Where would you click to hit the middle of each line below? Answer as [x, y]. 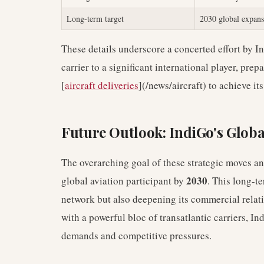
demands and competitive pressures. [136, 235]
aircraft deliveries [102, 85]
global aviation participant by [124, 181]
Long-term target [95, 19]
